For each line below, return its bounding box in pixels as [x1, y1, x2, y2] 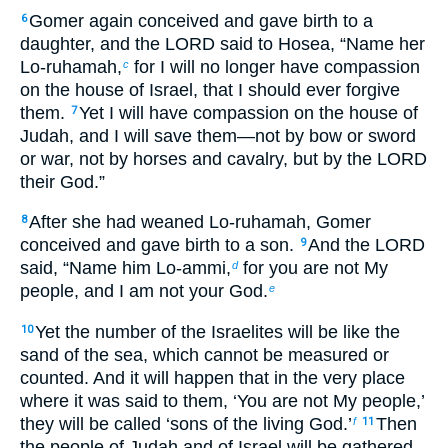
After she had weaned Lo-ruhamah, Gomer [29, 212, 371, 233]
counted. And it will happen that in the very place [20, 367, 405, 388]
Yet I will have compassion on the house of [79, 102, 418, 123]
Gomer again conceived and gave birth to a [29, 10, 373, 31]
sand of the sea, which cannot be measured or [20, 344, 389, 365]
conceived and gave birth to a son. [20, 235, 294, 256]
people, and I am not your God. [20, 281, 268, 302]
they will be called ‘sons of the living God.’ [20, 413, 352, 434]
